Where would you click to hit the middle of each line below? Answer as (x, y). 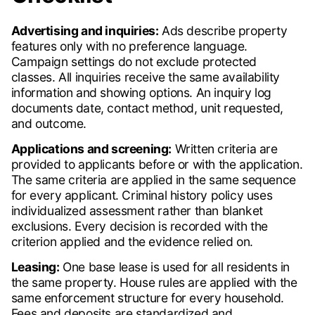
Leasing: (35, 267)
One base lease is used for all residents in (174, 267)
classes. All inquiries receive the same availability (145, 77)
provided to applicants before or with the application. (157, 165)
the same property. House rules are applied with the (154, 283)
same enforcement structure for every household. (147, 298)
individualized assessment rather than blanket (137, 211)
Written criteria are (224, 149)
